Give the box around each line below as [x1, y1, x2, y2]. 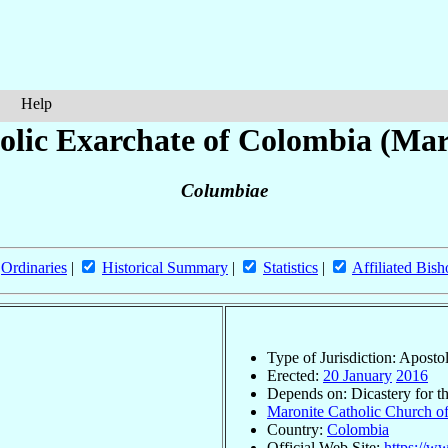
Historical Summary [102, 259, 228, 277]
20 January [323, 366, 392, 384]
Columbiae [180, 180, 268, 202]
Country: [267, 420, 327, 438]
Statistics [263, 259, 318, 277]
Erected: [267, 366, 323, 384]
